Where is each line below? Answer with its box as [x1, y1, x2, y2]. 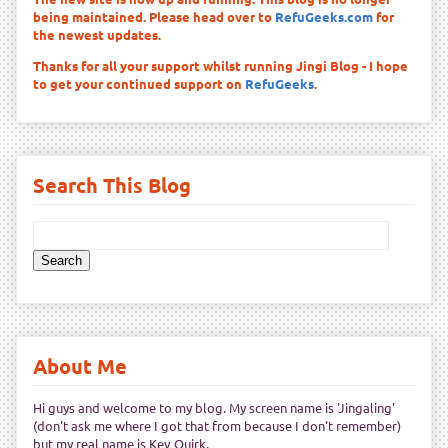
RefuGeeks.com [275, 8, 373, 26]
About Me [33, 353, 127, 380]
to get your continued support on [33, 75, 245, 93]
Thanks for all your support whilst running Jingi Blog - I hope [33, 57, 408, 75]
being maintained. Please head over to [33, 8, 275, 26]
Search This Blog [33, 172, 191, 199]
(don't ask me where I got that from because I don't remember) [33, 417, 401, 435]
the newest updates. [33, 26, 161, 44]
